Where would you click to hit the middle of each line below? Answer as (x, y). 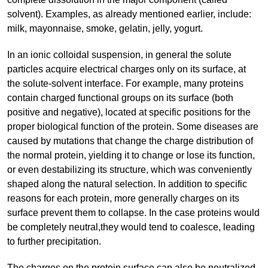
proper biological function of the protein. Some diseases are (133, 127)
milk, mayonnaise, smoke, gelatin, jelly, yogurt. (105, 29)
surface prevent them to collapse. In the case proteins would (133, 213)
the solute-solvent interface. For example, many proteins (125, 84)
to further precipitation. (54, 242)
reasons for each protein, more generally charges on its (123, 199)
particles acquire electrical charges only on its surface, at (127, 69)
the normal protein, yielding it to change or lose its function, (131, 156)
